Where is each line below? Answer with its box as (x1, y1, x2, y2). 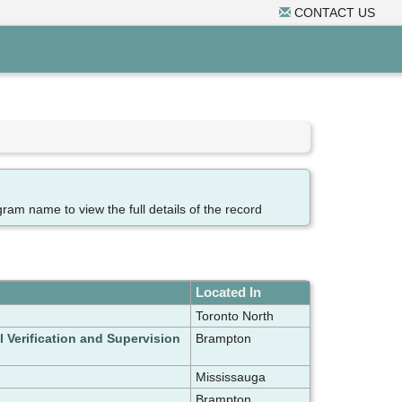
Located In (195, 285, 261, 301)
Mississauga (195, 370, 266, 385)
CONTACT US (291, 5, 375, 20)
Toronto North (195, 309, 274, 324)
